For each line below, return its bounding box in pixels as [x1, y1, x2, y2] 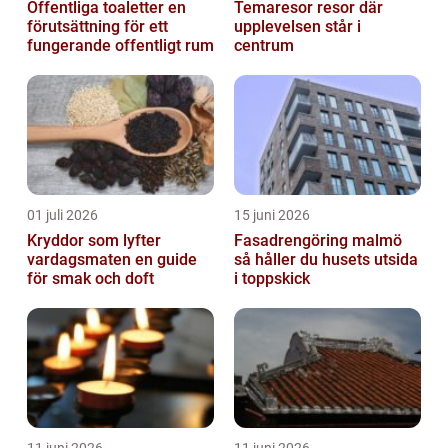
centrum [234, 35, 294, 55]
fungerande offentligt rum [27, 35, 214, 55]
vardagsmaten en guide [27, 249, 135, 269]
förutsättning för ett [27, 16, 168, 36]
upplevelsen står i [234, 16, 361, 36]
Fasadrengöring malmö [234, 230, 402, 250]
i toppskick [234, 268, 310, 288]
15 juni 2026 [234, 206, 310, 223]
